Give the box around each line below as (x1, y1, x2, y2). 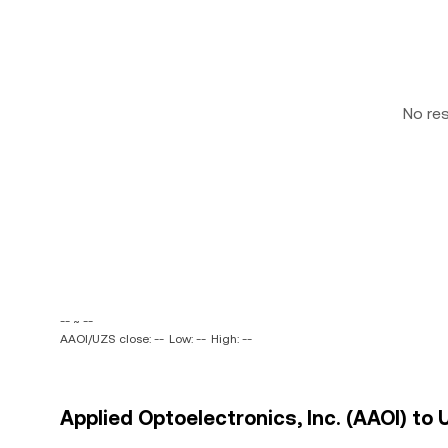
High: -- (211, 332, 252, 346)
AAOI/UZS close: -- (60, 332, 164, 346)
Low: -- (169, 332, 206, 346)
